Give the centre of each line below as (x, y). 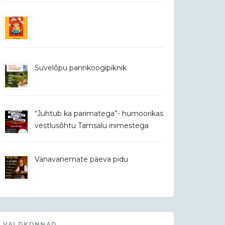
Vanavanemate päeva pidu (81, 159)
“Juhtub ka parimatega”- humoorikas (99, 114)
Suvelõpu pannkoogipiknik (81, 68)
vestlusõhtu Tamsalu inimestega (92, 126)
